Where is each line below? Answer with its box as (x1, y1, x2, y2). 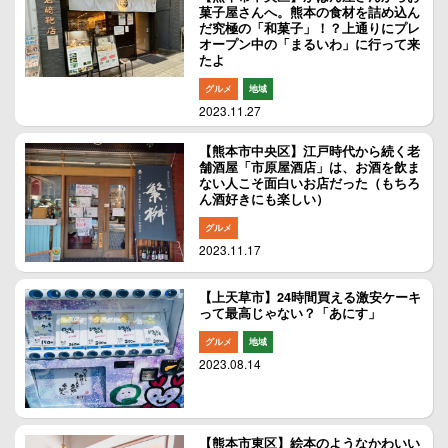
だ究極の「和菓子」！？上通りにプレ (199, 18, 421, 37)
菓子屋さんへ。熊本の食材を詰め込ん (199, 2, 421, 21)
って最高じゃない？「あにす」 (199, 304, 382, 323)
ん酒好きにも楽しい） (199, 189, 330, 208)
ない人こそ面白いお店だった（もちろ (199, 173, 421, 192)
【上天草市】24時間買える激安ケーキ (199, 288, 422, 307)
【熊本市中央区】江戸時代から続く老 (199, 141, 421, 160)
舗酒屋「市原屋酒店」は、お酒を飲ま (199, 157, 421, 176)
